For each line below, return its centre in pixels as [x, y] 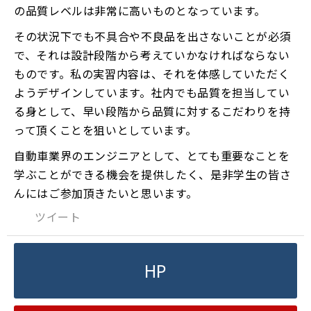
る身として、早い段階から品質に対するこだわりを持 [152, 111]
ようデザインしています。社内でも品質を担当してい [152, 92]
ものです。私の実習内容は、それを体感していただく [152, 73]
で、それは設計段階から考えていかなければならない [152, 54]
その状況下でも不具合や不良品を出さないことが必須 [153, 36]
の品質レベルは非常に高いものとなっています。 [140, 10]
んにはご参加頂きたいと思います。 [106, 193]
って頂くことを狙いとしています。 [106, 129]
